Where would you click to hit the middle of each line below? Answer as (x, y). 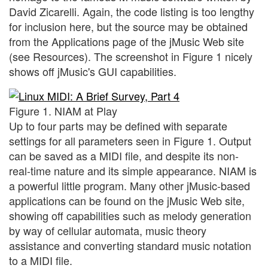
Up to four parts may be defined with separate (118, 125)
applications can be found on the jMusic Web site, (127, 200)
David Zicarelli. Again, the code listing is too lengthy (132, 12)
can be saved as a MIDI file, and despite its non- (124, 155)
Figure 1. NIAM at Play (63, 110)
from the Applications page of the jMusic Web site (127, 42)
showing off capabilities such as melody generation (130, 215)
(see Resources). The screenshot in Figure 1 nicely (131, 57)
